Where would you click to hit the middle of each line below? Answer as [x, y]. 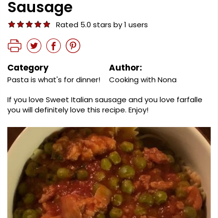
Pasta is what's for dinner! [54, 80]
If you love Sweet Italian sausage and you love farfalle [105, 100]
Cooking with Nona [143, 80]
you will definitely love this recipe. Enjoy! [78, 110]
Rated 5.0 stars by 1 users [102, 25]
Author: [126, 68]
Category [28, 68]
